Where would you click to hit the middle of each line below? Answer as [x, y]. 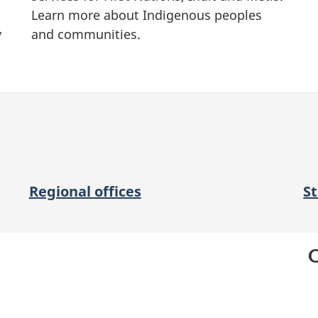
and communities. [86, 34]
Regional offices [85, 192]
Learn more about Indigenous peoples [147, 15]
